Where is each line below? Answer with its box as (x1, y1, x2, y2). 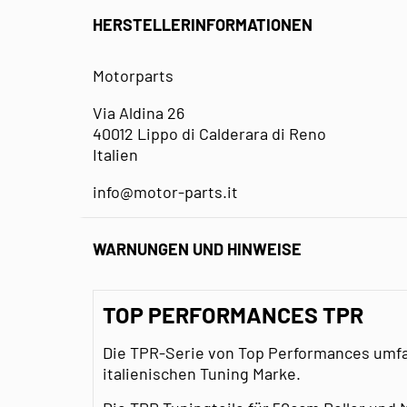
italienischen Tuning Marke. (103, 362, 301, 383)
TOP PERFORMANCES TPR (103, 300, 363, 328)
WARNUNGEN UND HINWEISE (93, 239, 302, 260)
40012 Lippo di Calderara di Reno (93, 123, 326, 144)
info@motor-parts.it (93, 181, 238, 202)
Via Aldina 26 (93, 102, 184, 123)
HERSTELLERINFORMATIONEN (93, 15, 313, 35)
